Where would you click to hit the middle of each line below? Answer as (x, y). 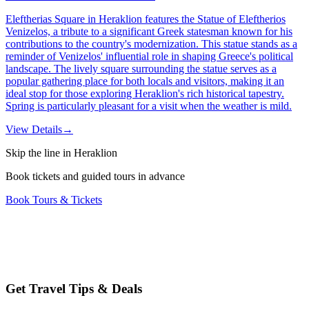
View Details (34, 130)
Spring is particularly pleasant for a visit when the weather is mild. (149, 106)
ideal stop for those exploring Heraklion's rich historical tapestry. (145, 94)
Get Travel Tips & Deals (74, 288)
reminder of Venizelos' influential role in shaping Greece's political (149, 57)
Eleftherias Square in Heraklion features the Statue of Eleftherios (146, 19)
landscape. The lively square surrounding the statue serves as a (141, 69)
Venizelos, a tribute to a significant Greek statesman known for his (149, 32)
